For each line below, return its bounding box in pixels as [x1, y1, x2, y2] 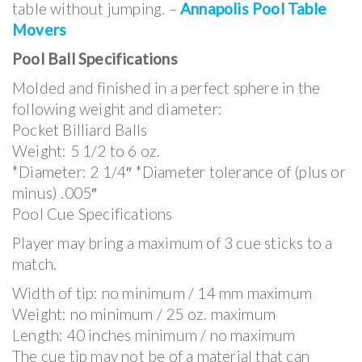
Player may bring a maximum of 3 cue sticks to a [12, 233, 333, 252]
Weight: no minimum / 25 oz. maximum [12, 304, 276, 323]
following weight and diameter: [12, 99, 222, 118]
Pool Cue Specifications [12, 204, 173, 223]
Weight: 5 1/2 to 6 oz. [12, 141, 161, 160]
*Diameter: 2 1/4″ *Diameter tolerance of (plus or [12, 162, 346, 181]
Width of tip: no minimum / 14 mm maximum [12, 283, 312, 302]
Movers [12, 19, 67, 39]
